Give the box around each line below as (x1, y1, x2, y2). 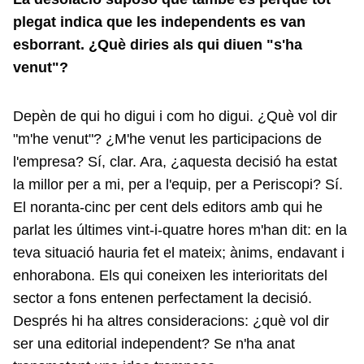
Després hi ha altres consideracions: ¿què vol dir (13, 313, 329, 329)
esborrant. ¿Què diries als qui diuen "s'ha (13, 37, 302, 53)
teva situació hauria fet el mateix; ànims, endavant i (13, 245, 344, 261)
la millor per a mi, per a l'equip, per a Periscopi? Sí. (13, 176, 343, 193)
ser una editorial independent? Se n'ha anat (13, 336, 295, 352)
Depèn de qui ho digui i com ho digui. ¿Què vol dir (13, 108, 337, 124)
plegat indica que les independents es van (13, 14, 305, 30)
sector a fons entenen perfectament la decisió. (13, 290, 312, 306)
